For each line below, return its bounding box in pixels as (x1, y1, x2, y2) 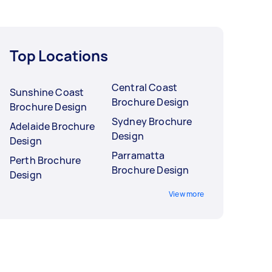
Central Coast (112, 81, 177, 95)
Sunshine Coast (10, 86, 84, 100)
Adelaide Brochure (10, 120, 95, 134)
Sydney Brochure (112, 115, 192, 129)
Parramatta (112, 149, 165, 163)
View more (168, 189, 204, 200)
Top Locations (10, 46, 109, 66)
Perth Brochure (10, 154, 81, 168)
